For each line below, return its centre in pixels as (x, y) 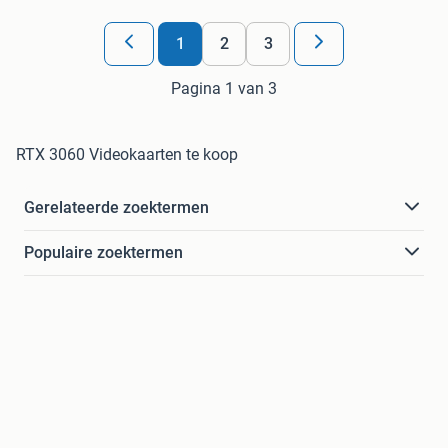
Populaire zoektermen (103, 252)
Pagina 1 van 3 (224, 88)
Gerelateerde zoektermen (116, 207)
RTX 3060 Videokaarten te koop (127, 154)
